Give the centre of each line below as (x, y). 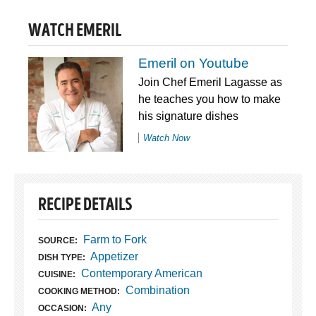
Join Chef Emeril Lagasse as (210, 83)
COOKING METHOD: (79, 292)
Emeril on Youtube (193, 63)
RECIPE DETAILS (85, 207)
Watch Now (166, 138)
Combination (157, 291)
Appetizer (114, 257)
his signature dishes (188, 116)
